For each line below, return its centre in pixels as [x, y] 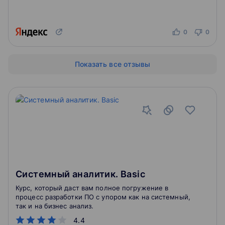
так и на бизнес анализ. [55, 206]
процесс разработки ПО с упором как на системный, [103, 197]
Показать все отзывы [113, 64]
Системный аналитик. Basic [80, 174]
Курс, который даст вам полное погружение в [92, 188]
